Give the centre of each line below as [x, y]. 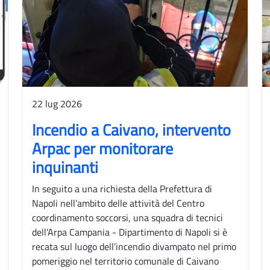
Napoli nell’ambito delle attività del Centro [118, 203]
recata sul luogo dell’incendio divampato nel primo [134, 246]
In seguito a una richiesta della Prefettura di [122, 188]
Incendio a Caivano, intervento [132, 130]
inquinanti [65, 167]
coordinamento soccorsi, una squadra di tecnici [128, 217]
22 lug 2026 [57, 103]
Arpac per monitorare [103, 148]
